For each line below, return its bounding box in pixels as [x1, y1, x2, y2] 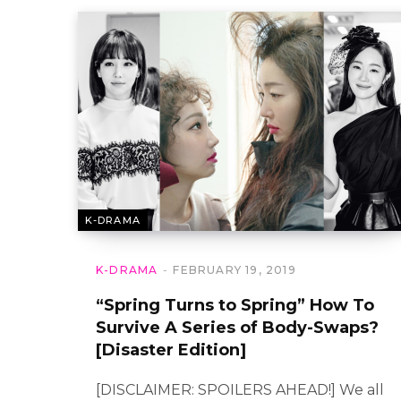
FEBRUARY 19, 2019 [173, 263, 296, 277]
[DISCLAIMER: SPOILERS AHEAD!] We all [96, 381, 384, 398]
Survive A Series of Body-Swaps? [96, 318, 379, 337]
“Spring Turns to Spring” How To [96, 295, 374, 315]
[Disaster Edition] [96, 340, 246, 360]
